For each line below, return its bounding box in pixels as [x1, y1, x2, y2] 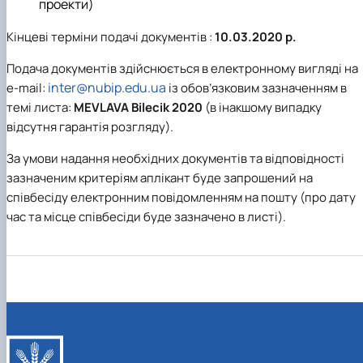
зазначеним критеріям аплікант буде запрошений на [6, 169, 313, 187]
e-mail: [6, 79, 48, 97]
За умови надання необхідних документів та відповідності [6, 150, 344, 168]
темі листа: [6, 99, 74, 117]
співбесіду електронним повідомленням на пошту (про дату [6, 189, 356, 207]
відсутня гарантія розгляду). [6, 118, 173, 136]
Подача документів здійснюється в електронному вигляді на [6, 60, 358, 78]
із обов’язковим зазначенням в [166, 79, 347, 97]
